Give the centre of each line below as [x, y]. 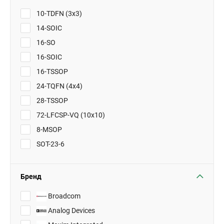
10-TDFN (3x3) [58, 13]
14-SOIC [48, 28]
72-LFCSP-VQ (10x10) [70, 115]
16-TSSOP [51, 71]
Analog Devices [71, 210]
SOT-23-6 [50, 144]
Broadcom [63, 196]
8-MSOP [48, 129]
